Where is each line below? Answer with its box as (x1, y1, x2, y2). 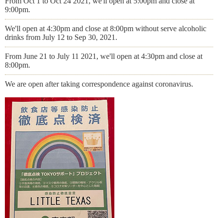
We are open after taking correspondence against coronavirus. (5, 80, 193, 88)
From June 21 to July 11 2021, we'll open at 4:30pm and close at (5, 52, 202, 60)
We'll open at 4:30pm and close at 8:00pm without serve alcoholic (5, 24, 206, 33)
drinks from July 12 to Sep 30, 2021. (5, 33, 117, 41)
